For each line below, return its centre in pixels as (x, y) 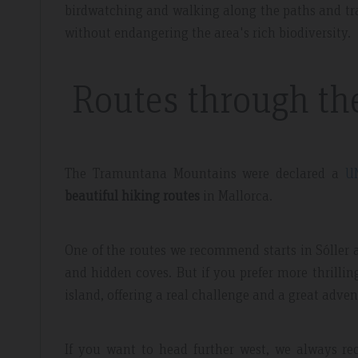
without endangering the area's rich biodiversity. (208, 32)
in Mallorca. (238, 195)
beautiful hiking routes (134, 195)
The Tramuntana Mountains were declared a (205, 173)
